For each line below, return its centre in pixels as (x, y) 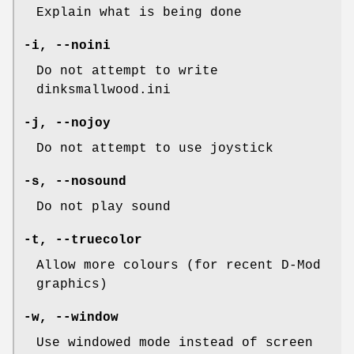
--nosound (91, 181)
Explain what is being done (139, 12)
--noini (83, 45)
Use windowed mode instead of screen (175, 343)
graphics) (72, 284)
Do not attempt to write (127, 71)
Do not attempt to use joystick (155, 148)
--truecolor (99, 240)
